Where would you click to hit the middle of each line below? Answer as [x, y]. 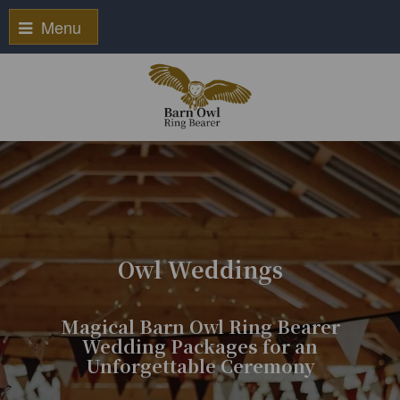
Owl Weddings [200, 269]
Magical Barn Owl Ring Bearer [200, 326]
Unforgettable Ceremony [200, 366]
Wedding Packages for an [200, 346]
